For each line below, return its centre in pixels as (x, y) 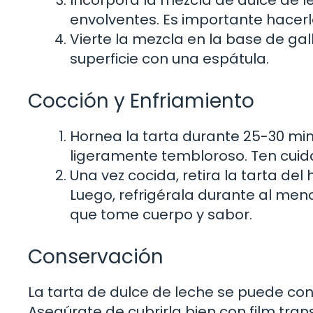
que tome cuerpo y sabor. (161, 215)
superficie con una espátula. (169, 59)
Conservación (96, 257)
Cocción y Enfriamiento (141, 101)
